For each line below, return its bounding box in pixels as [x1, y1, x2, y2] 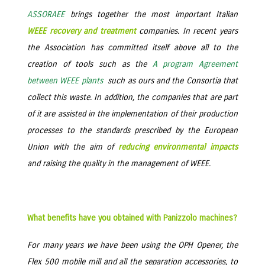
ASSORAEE [27, 9, 64, 20]
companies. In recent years [135, 26, 238, 36]
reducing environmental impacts [118, 142, 238, 152]
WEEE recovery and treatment [27, 26, 136, 36]
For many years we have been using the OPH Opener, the [27, 240, 238, 250]
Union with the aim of [27, 142, 118, 152]
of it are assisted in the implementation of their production [27, 109, 238, 119]
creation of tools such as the [27, 59, 153, 69]
